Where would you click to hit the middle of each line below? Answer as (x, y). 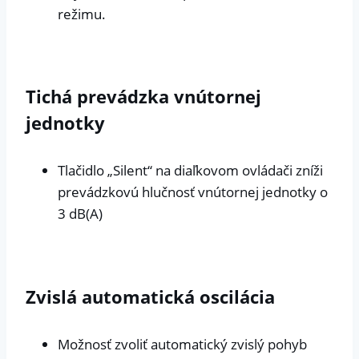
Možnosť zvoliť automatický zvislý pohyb (182, 344)
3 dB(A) (80, 214)
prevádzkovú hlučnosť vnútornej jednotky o (193, 192)
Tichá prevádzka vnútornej (143, 97)
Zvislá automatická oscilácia (150, 296)
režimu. (82, 14)
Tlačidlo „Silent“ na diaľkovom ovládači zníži (190, 171)
